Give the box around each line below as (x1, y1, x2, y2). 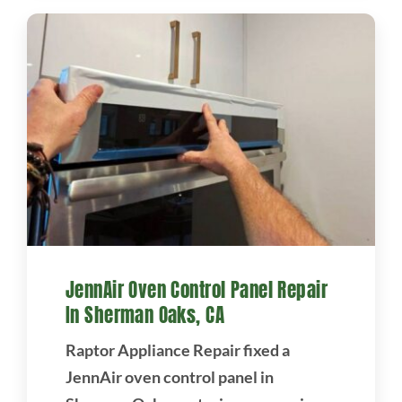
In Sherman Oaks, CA (65, 301, 225, 330)
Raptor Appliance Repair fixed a (65, 340, 290, 361)
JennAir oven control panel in (65, 367, 274, 388)
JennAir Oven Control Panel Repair (65, 275, 328, 305)
